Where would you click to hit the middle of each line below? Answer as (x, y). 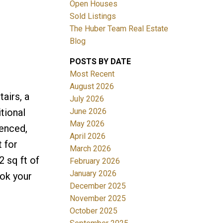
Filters (14, 95)
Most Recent (92, 74)
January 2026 (93, 173)
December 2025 (98, 186)
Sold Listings (93, 16)
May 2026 (87, 123)
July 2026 (87, 99)
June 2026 (88, 111)
